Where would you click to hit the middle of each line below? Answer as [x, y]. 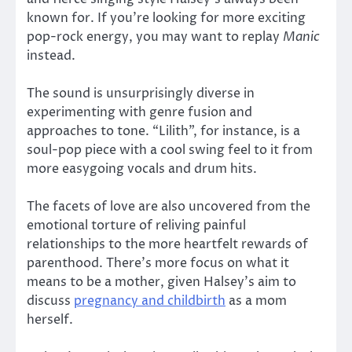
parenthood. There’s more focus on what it [158, 264]
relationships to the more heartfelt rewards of [167, 245]
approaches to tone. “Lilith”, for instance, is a [163, 131]
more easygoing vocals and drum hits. [142, 169]
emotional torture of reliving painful [136, 226]
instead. [51, 55]
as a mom [256, 301]
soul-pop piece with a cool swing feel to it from [170, 150]
